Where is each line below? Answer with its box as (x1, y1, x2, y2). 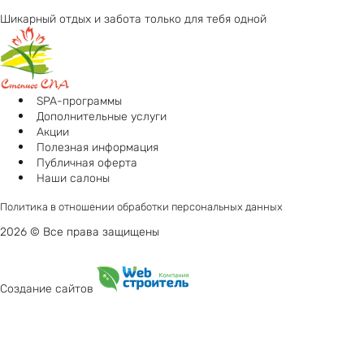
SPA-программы (37, 94, 122, 109)
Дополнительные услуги (37, 110, 167, 124)
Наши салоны (37, 171, 110, 186)
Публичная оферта (37, 156, 137, 171)
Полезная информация (37, 141, 158, 155)
